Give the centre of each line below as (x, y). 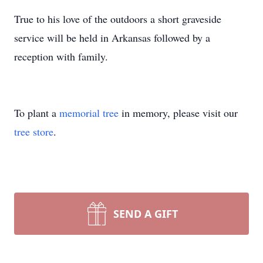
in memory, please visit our (178, 113)
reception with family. (61, 56)
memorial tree (89, 113)
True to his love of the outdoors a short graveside (118, 19)
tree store (34, 131)
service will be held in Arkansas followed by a (112, 38)
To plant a (37, 113)
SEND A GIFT (146, 214)
